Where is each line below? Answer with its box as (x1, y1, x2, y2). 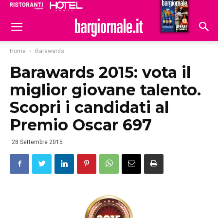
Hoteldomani (147, 4, 195, 13)
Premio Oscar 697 (10, 115, 152, 134)
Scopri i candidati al (10, 98, 169, 117)
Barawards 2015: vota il (10, 63, 191, 82)
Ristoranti (107, 3, 143, 12)
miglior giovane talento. (10, 80, 201, 99)
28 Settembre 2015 (12, 139, 63, 145)
